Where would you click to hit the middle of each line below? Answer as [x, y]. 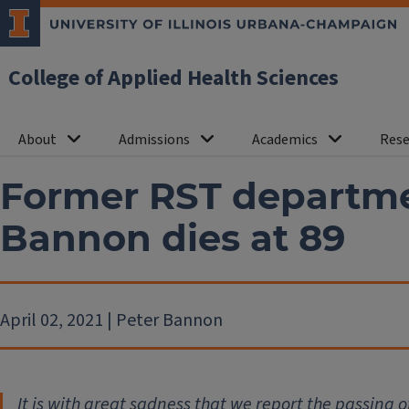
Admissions [154, 140]
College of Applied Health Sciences [173, 78]
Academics [285, 140]
